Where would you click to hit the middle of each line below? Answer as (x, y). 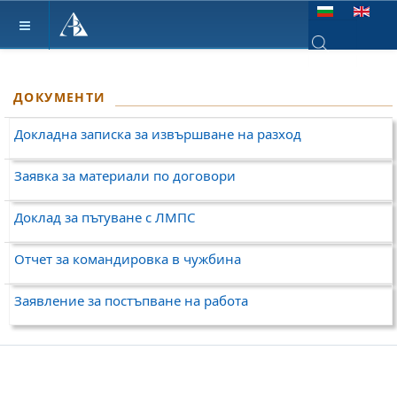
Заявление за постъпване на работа (131, 300)
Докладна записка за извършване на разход (158, 134)
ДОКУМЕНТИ (60, 97)
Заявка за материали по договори (125, 175)
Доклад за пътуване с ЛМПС (105, 217)
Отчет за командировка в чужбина (128, 259)
